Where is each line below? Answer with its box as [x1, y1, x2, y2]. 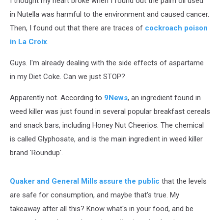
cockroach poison [145, 24, 208, 32]
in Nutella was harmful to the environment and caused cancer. [10, 10, 209, 19]
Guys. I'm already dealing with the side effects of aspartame [10, 58, 204, 67]
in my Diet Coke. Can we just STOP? [10, 72, 125, 81]
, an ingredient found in [128, 93, 201, 102]
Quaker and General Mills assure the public [10, 177, 160, 186]
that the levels [160, 177, 207, 186]
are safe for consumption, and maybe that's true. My [10, 191, 179, 199]
